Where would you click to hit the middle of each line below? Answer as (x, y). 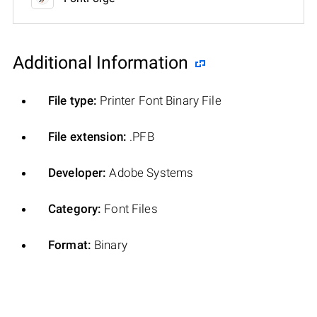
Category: (75, 208)
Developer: (77, 172)
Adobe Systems (150, 172)
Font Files (129, 208)
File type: (73, 100)
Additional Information (100, 62)
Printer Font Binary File (159, 100)
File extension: (87, 136)
